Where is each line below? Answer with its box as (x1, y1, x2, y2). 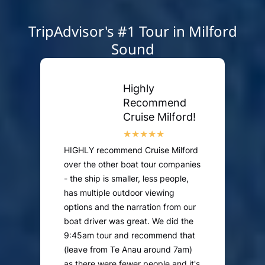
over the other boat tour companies (64, 159, 201, 170)
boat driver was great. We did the (64, 216, 193, 227)
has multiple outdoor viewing (64, 188, 174, 198)
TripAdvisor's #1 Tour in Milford (28, 21, 237, 41)
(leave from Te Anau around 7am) (64, 244, 192, 255)
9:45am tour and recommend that (64, 230, 195, 241)
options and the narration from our (64, 202, 196, 212)
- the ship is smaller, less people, (64, 173, 189, 184)
